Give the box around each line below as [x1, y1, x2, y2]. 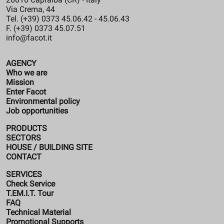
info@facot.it [6, 32, 52, 42]
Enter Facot [6, 86, 46, 96]
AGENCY [6, 58, 36, 68]
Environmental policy [6, 96, 80, 106]
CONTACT [6, 151, 41, 161]
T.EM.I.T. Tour [6, 188, 53, 198]
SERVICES [6, 169, 42, 179]
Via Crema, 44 [6, 4, 55, 14]
